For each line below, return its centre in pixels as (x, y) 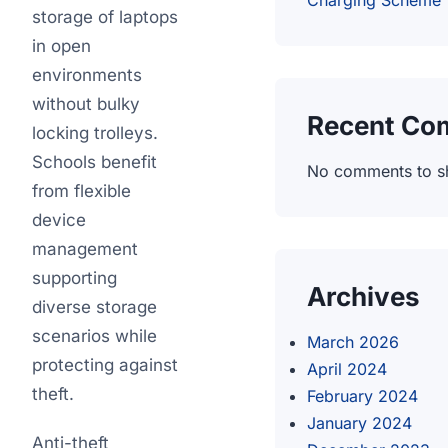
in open (61, 46)
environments (87, 75)
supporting (74, 278)
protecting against (105, 365)
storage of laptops (105, 17)
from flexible (81, 191)
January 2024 (359, 423)
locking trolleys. (95, 133)
